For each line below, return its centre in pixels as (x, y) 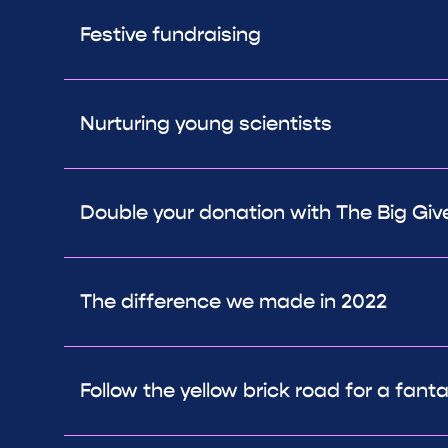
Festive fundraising (170, 35)
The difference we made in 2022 (233, 302)
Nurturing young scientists (206, 124)
